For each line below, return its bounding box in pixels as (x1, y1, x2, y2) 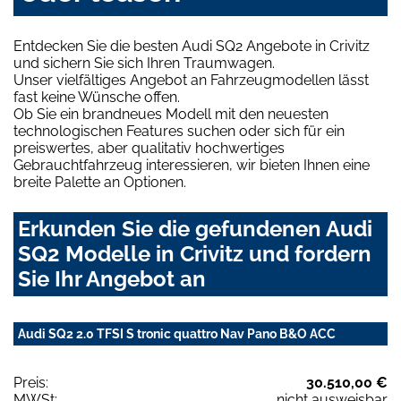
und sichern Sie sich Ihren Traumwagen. (13, 55, 275, 73)
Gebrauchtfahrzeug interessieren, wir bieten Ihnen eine (13, 157, 370, 175)
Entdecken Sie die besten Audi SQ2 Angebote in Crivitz (13, 38, 370, 55)
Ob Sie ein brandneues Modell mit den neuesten (13, 106, 328, 124)
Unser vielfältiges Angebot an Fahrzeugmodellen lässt (13, 72, 369, 90)
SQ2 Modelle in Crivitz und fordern (18, 241, 371, 268)
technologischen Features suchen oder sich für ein (13, 123, 345, 141)
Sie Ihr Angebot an (18, 266, 206, 293)
